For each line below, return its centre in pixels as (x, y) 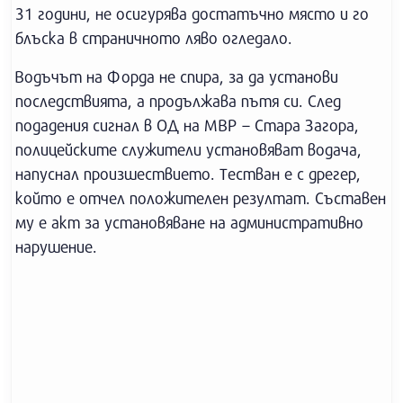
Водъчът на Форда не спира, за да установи (177, 76)
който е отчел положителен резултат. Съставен (201, 198)
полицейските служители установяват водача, (188, 149)
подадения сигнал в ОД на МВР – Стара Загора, (187, 125)
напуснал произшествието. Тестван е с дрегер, (188, 174)
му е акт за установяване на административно (189, 222)
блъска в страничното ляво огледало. (154, 38)
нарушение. (56, 246)
